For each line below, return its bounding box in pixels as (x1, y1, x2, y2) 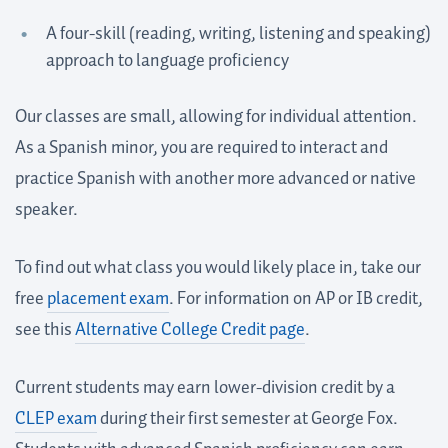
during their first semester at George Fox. (97, 404, 398, 433)
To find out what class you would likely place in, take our (15, 253, 421, 282)
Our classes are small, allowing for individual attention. (15, 102, 417, 131)
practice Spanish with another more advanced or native (15, 164, 416, 193)
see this (15, 315, 75, 344)
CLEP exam (15, 404, 97, 433)
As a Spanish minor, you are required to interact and (15, 133, 388, 162)
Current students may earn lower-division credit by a (15, 373, 395, 402)
